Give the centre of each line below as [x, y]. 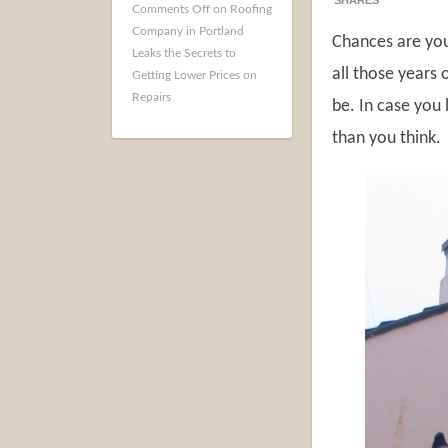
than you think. [386, 138]
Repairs [151, 97]
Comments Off [171, 9]
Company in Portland [188, 31]
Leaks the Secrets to [184, 53]
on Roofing [241, 9]
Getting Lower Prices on [194, 75]
